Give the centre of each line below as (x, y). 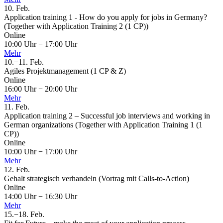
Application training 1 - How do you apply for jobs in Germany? (106, 17)
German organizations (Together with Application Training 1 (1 (103, 125)
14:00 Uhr (21, 197)
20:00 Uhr (60, 89)
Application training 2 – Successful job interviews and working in (107, 116)
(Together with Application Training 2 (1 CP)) (76, 26)
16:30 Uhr (60, 197)
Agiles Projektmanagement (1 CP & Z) (65, 71)
